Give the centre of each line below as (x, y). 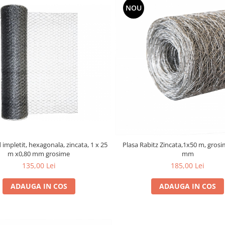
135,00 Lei (39, 165)
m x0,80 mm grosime (39, 153)
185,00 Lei (188, 165)
